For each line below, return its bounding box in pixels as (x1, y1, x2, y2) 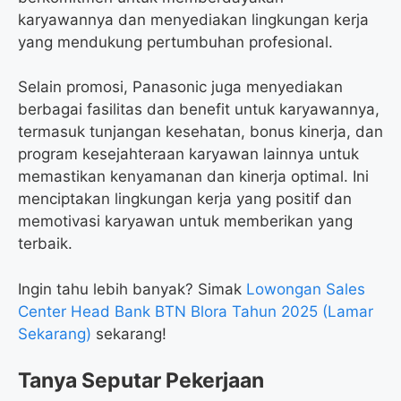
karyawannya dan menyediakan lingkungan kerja (18, 10, 369, 29)
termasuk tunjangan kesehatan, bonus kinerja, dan (18, 123, 383, 141)
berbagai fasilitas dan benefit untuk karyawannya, (18, 100, 380, 119)
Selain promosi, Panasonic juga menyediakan (18, 78, 343, 97)
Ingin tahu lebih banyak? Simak (18, 279, 246, 298)
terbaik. (18, 235, 73, 253)
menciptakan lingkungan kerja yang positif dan (18, 190, 352, 209)
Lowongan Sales (246, 279, 365, 298)
